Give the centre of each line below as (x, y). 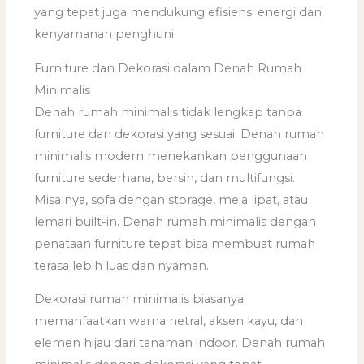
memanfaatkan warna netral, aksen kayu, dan (169, 321)
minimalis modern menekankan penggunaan (171, 156)
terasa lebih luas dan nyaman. (122, 265)
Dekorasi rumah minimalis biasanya (139, 299)
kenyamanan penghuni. (106, 35)
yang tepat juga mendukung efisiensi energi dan (178, 13)
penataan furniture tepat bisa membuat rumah (175, 243)
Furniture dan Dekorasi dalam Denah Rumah (168, 68)
